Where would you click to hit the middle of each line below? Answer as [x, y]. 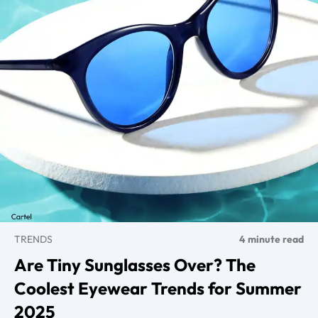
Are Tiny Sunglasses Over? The [135, 265]
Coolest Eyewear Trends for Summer [158, 289]
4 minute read [272, 240]
